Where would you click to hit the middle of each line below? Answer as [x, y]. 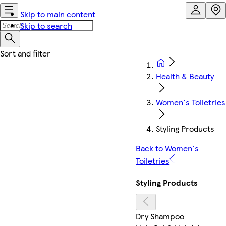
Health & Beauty [185, 76]
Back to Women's [167, 148]
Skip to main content [58, 14]
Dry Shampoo [160, 216]
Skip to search [46, 25]
